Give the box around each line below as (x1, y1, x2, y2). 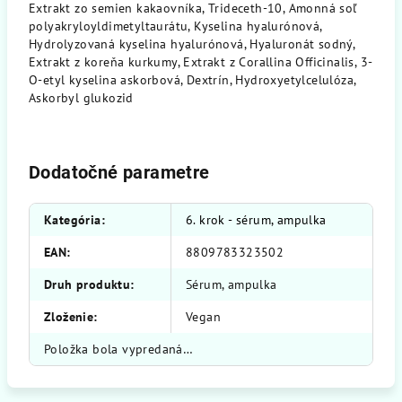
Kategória (44, 212, 101, 228)
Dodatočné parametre (29, 162, 210, 183)
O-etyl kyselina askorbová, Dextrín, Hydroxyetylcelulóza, (29, 72, 356, 88)
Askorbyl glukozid (29, 90, 134, 106)
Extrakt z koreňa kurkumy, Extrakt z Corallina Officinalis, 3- (29, 54, 373, 70)
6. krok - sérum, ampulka (186, 212, 327, 228)
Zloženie (44, 309, 94, 325)
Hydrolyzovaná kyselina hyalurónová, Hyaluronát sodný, (29, 36, 355, 52)
